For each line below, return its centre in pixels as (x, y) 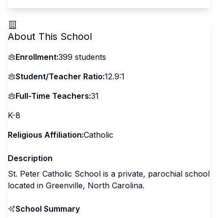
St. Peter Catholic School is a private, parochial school (109, 174)
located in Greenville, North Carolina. (76, 185)
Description (30, 158)
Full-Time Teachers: (53, 96)
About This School (50, 36)
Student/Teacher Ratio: (60, 76)
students (89, 57)
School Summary (48, 209)
